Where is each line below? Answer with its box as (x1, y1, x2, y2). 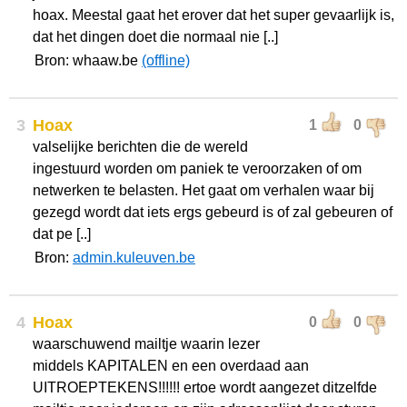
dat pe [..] (33, 226, 91, 242)
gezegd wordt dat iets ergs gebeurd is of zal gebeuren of (33, 204, 392, 220)
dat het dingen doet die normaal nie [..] (33, 29, 278, 45)
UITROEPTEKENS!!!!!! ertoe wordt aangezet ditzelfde (33, 380, 377, 395)
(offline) (142, 53, 190, 68)
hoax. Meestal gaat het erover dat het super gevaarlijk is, (33, 7, 394, 23)
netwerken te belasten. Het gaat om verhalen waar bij (33, 183, 374, 198)
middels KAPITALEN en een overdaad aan (33, 358, 309, 373)
